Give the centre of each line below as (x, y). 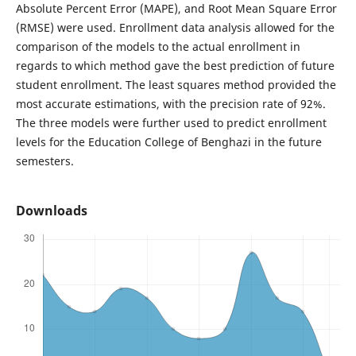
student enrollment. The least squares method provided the (176, 85)
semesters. (44, 161)
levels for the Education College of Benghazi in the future (168, 142)
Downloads (51, 211)
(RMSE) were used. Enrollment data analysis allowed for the (175, 27)
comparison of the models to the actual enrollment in (158, 46)
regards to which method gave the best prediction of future (175, 66)
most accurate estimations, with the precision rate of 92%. (170, 104)
